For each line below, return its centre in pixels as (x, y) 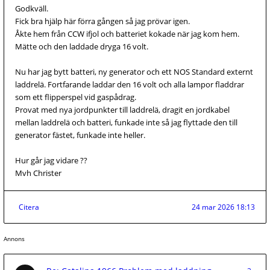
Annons (14, 239)
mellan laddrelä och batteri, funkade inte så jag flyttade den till (126, 122)
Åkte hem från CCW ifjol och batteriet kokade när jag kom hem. (127, 34)
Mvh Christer (38, 173)
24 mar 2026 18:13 (223, 207)
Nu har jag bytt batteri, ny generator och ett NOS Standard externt (134, 72)
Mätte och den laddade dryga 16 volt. (82, 46)
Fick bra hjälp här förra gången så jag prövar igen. (102, 21)
